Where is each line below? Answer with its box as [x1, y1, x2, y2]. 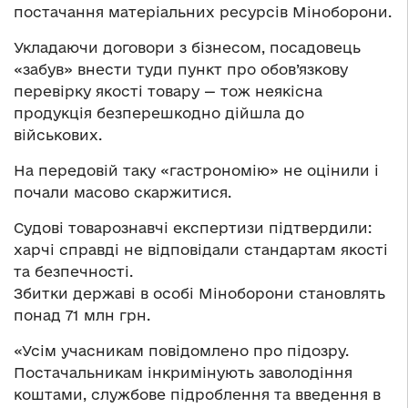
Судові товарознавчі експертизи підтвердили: [14, 219, 372, 237]
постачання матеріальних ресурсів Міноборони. [14, 4, 392, 21]
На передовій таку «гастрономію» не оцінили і [14, 162, 379, 179]
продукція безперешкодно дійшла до [14, 105, 304, 122]
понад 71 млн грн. [14, 307, 150, 324]
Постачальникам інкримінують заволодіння [14, 364, 352, 382]
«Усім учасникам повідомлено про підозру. [14, 342, 349, 360]
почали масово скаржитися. [14, 184, 231, 201]
